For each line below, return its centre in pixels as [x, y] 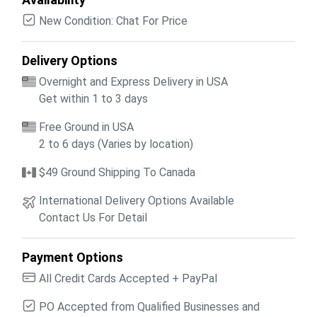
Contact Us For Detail [93, 217]
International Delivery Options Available [137, 200]
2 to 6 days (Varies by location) [116, 144]
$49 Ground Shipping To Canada [117, 172]
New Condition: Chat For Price [113, 21]
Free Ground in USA [86, 127]
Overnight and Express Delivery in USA [133, 81]
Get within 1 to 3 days [93, 98]
